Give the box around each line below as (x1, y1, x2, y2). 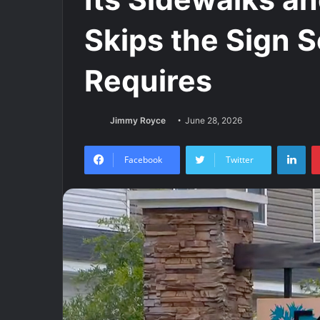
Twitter (226, 154, 254, 166)
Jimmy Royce (110, 114, 166, 126)
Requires (84, 62, 212, 99)
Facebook (124, 154, 162, 166)
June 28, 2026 (185, 114, 242, 126)
